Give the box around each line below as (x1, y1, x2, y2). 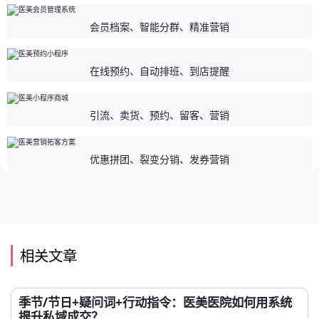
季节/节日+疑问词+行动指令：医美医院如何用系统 (19, 294, 292, 310)
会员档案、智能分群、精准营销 (90, 20, 229, 33)
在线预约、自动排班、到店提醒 (90, 64, 229, 78)
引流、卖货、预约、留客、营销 (90, 108, 229, 122)
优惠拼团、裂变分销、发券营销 (90, 152, 229, 166)
